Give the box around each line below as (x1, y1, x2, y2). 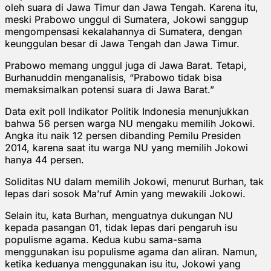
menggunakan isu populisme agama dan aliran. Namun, (5, 245, 258, 258)
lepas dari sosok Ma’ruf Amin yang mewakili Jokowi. (5, 187, 246, 200)
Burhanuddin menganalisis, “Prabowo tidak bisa (5, 71, 222, 83)
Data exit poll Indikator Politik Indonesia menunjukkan (5, 105, 249, 117)
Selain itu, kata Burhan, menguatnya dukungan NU (5, 209, 233, 221)
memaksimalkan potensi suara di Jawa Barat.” (5, 83, 214, 96)
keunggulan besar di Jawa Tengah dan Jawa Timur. (5, 37, 240, 50)
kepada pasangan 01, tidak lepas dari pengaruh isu (5, 221, 237, 233)
